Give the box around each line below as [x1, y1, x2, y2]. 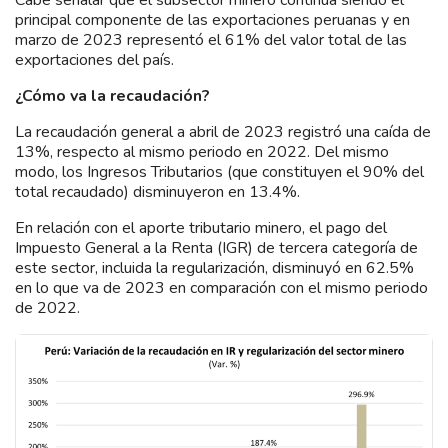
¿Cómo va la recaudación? [15, 85, 210, 108]
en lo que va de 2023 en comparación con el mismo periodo [15, 277, 428, 300]
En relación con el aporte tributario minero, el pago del [15, 217, 387, 240]
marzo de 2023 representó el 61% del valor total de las [15, 29, 407, 52]
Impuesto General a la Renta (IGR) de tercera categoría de [15, 237, 418, 260]
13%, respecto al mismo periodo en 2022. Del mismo [15, 141, 389, 164]
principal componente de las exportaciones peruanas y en [15, 9, 410, 32]
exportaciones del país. [15, 49, 174, 72]
